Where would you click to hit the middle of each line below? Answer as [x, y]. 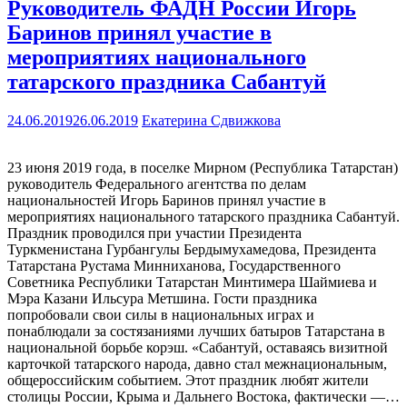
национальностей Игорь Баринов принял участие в [167, 200]
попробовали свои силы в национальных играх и [161, 314]
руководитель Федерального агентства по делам [157, 184]
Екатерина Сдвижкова [211, 120]
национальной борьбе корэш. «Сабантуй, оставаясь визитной [198, 347]
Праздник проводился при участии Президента [154, 233]
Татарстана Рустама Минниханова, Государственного [174, 265]
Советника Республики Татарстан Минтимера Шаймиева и [192, 282]
